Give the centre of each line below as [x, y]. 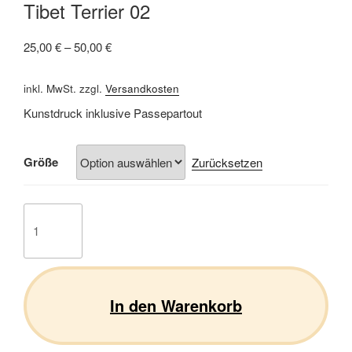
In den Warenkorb [176, 305]
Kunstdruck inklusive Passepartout [113, 112]
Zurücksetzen [227, 163]
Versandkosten [142, 88]
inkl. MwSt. [50, 88]
